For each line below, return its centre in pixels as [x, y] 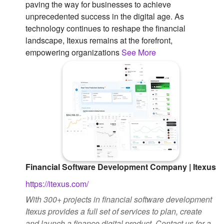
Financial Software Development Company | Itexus [121, 167]
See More [139, 52]
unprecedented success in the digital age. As [105, 16]
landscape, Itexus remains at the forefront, [99, 40]
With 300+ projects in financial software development [119, 199]
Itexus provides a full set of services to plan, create [114, 211]
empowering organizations [73, 52]
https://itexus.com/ [57, 184]
